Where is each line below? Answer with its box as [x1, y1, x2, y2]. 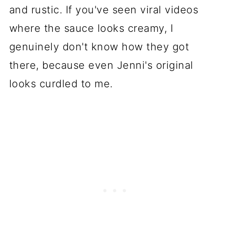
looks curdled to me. [9, 77, 113, 90]
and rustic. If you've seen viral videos [9, 3, 199, 16]
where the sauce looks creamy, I [9, 22, 174, 34]
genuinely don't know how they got [9, 40, 189, 53]
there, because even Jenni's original [9, 59, 194, 71]
